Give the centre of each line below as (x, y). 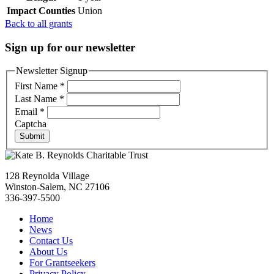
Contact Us (51, 240)
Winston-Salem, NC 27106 (57, 187)
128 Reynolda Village (47, 176)
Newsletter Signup (52, 71)
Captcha (31, 124)
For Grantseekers (62, 262)
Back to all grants (39, 23)
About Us (48, 251)
